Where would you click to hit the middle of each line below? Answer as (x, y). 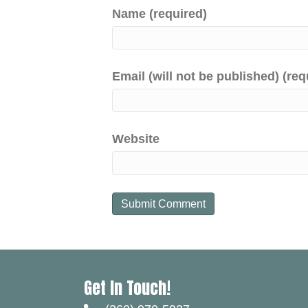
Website (135, 139)
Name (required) (159, 14)
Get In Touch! (127, 288)
